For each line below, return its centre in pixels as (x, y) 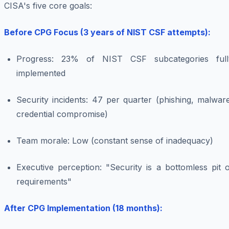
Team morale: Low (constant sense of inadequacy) (115, 141)
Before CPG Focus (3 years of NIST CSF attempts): (107, 32)
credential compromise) (62, 114)
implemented (41, 73)
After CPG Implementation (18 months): (83, 208)
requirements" (44, 182)
